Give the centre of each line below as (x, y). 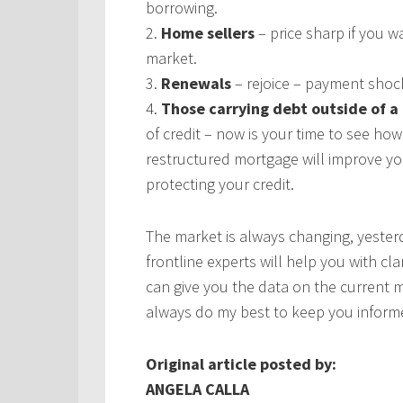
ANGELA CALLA (197, 390)
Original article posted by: (241, 364)
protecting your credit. (220, 184)
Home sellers (208, 33)
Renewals (196, 84)
